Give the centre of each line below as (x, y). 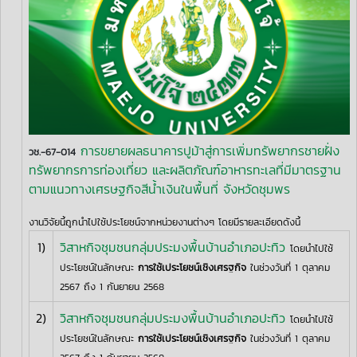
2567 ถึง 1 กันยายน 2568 (112, 286)
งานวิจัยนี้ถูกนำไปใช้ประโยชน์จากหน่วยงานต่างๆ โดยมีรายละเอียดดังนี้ (165, 222)
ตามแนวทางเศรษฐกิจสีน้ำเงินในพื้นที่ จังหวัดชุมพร (159, 188)
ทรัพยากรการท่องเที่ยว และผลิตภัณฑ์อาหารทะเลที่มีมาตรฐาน (185, 169)
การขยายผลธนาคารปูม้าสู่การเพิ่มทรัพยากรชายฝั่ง (210, 150)
